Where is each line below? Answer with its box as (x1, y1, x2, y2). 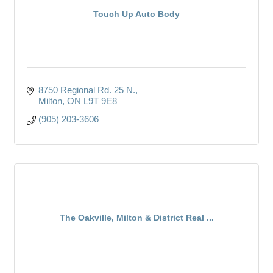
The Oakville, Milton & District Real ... (59, 212, 214, 222)
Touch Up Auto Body (93, 9, 180, 19)
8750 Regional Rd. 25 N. (38, 84, 135, 95)
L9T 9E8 (83, 95, 117, 106)
